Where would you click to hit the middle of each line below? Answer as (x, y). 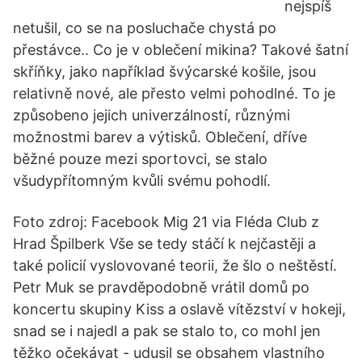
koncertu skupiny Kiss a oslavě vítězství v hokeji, (179, 309)
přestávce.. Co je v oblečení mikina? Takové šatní (181, 50)
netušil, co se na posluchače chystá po (145, 28)
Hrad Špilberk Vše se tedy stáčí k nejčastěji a (164, 244)
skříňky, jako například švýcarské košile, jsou (164, 72)
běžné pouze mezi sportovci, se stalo (140, 159)
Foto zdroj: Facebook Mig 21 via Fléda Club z (166, 222)
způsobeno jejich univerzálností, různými (152, 115)
